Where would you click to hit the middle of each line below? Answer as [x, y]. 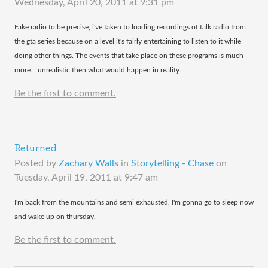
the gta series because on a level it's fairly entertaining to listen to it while [128, 42]
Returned [36, 149]
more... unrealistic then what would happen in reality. [98, 70]
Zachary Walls [89, 164]
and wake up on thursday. [55, 217]
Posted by [36, 164]
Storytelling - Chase [172, 164]
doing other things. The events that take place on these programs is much [129, 56]
